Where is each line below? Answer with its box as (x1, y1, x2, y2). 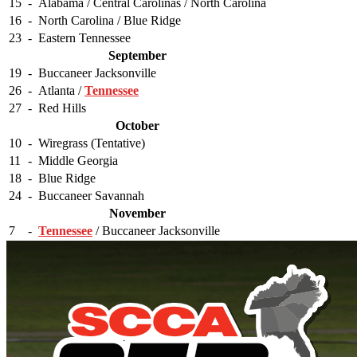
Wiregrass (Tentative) (38, 136, 145, 150)
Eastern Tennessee (38, 31, 131, 45)
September (108, 49, 167, 62)
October (116, 119, 159, 132)
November (109, 206, 166, 220)
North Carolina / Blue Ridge (38, 14, 181, 27)
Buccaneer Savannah (38, 189, 144, 202)
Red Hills (38, 101, 86, 115)
